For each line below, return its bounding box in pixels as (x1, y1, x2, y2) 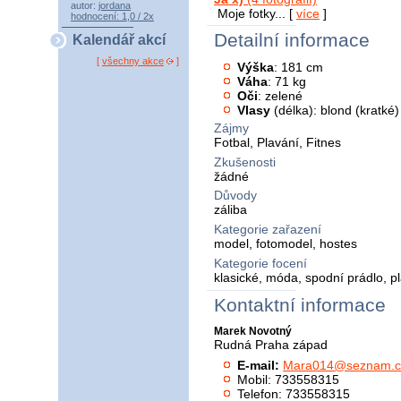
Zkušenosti (214, 154, 276, 169)
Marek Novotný (214, 325, 292, 338)
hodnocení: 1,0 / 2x (71, 11, 154, 21)
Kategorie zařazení (214, 221, 321, 236)
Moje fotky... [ (218, 5, 296, 21)
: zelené (258, 88, 303, 103)
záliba (214, 202, 247, 218)
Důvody (214, 188, 257, 203)
